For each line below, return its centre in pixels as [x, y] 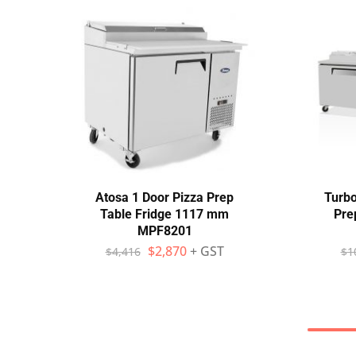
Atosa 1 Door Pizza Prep [164, 197]
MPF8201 [164, 231]
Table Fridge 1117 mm [164, 214]
